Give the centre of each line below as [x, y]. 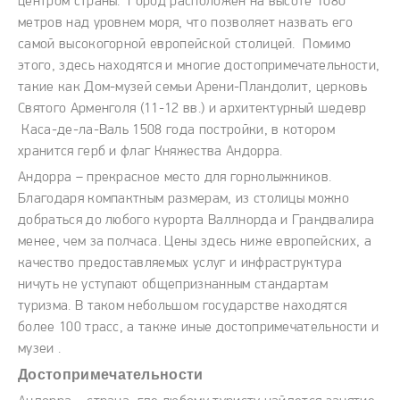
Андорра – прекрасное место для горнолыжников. [175, 178]
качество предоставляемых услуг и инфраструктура [180, 264]
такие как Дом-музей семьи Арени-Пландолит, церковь [193, 88]
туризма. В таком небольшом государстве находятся [183, 307]
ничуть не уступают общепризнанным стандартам [173, 285]
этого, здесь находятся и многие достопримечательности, [199, 67]
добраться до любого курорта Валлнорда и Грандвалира [196, 221]
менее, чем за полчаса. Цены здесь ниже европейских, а [195, 242]
